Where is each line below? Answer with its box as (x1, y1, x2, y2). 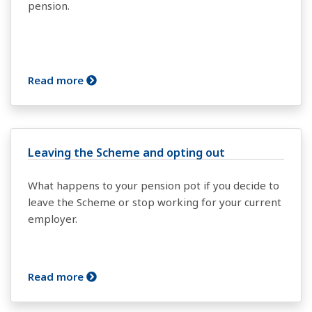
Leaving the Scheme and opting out (28, 144, 225, 160)
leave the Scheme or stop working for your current (28, 195, 281, 209)
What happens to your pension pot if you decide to (28, 178, 279, 192)
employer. (28, 212, 77, 226)
